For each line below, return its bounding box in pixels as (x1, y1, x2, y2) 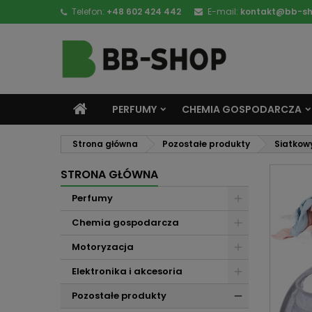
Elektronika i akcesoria (72, 265, 182, 278)
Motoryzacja (72, 240, 134, 253)
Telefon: (72, 6, 104, 17)
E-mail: (208, 6, 238, 17)
